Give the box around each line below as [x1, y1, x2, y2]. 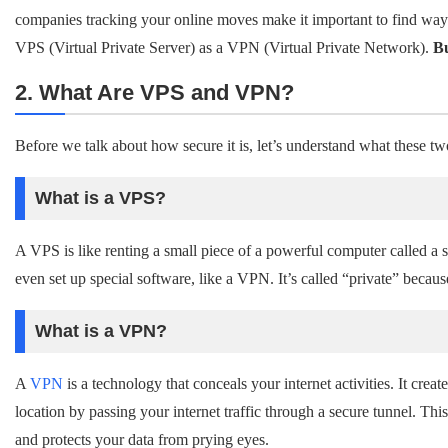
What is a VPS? [35, 188, 166, 208]
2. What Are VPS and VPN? [15, 80, 294, 105]
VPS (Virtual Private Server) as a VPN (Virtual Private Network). [15, 39, 433, 56]
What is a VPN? [35, 321, 167, 341]
